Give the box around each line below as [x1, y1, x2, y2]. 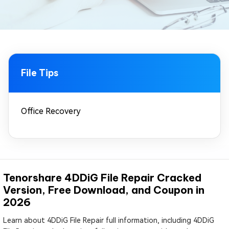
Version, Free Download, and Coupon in [3, 184, 204, 196]
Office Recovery [21, 106, 81, 116]
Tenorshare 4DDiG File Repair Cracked [3, 171, 201, 184]
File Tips [21, 67, 58, 78]
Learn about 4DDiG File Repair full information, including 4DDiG [3, 216, 214, 224]
